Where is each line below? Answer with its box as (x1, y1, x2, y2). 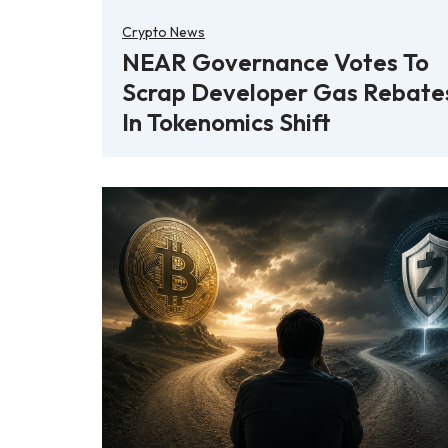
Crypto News (122, 22, 205, 41)
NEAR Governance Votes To (122, 46, 429, 77)
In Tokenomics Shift (122, 106, 331, 137)
